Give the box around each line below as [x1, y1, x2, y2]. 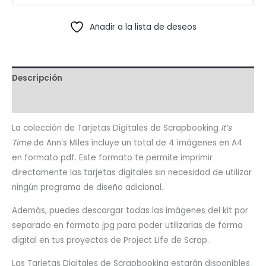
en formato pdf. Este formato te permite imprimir [12, 152, 213, 164]
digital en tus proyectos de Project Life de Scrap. [12, 234, 209, 246]
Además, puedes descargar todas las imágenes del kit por [12, 204, 248, 216]
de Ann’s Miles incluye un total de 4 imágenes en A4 [31, 137, 243, 149]
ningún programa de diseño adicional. [12, 182, 163, 194]
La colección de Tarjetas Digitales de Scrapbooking [12, 122, 221, 134]
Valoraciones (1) [12, 95, 81, 107]
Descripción [12, 72, 62, 84]
